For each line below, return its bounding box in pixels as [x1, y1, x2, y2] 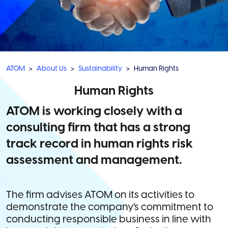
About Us [37, 65, 67, 73]
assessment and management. [6, 154, 182, 167]
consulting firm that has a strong [6, 122, 190, 134]
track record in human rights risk [6, 138, 193, 151]
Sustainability [78, 65, 122, 73]
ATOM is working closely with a [6, 105, 182, 118]
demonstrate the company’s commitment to [6, 202, 213, 213]
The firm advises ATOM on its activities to [6, 190, 194, 201]
